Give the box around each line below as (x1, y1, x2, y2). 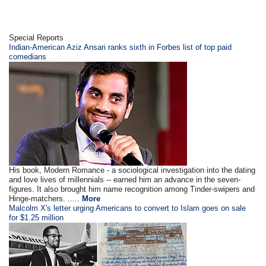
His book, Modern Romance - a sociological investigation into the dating (9, 165, 256, 175)
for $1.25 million (9, 213, 64, 222)
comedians (9, 52, 47, 61)
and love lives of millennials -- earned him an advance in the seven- (9, 175, 241, 184)
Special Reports (9, 33, 64, 42)
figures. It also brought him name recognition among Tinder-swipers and (9, 184, 255, 194)
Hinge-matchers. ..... (9, 194, 83, 203)
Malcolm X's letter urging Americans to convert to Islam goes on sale (9, 203, 246, 213)
